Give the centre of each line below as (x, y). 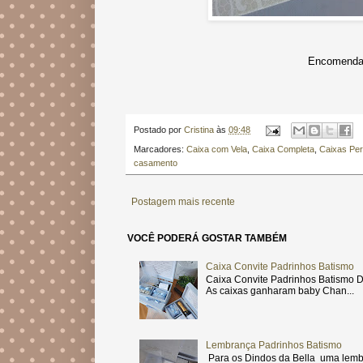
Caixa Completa (283, 149)
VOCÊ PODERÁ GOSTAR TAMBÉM (207, 239)
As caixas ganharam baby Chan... (280, 291)
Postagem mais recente (183, 202)
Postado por (159, 130)
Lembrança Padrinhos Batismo (273, 345)
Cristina (200, 130)
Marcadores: (160, 149)
